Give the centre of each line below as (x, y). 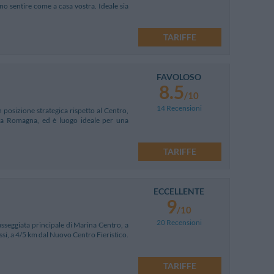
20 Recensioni (179, 222)
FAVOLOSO (179, 76)
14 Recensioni (179, 108)
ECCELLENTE (179, 191)
